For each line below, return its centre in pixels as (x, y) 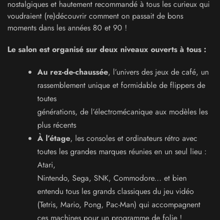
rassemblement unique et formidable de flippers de (121, 85)
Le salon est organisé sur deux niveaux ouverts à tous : (107, 49)
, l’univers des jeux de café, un (158, 72)
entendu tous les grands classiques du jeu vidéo (116, 191)
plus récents (57, 125)
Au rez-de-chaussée (73, 72)
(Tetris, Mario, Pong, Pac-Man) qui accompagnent (119, 205)
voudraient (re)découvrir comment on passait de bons (95, 16)
